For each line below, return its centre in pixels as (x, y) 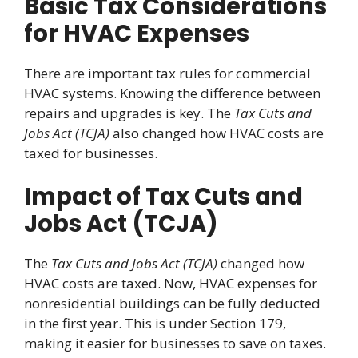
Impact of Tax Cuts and (163, 197)
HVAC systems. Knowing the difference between (172, 93)
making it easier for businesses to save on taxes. (175, 344)
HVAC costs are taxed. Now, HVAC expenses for (171, 284)
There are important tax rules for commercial (167, 73)
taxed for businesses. (91, 153)
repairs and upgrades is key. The (129, 113)
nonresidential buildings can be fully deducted (172, 304)
